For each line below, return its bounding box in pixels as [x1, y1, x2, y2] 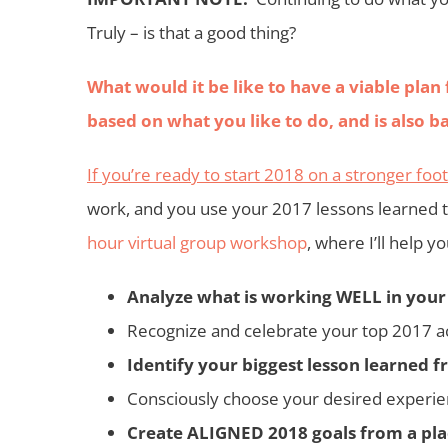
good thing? [207, 20, 296, 44]
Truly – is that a [87, 20, 207, 44]
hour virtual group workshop [87, 230, 307, 254]
